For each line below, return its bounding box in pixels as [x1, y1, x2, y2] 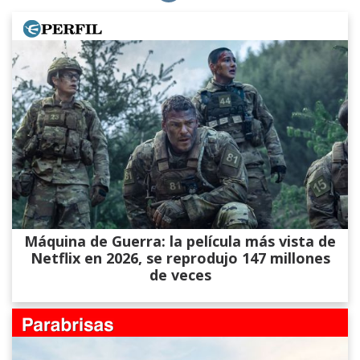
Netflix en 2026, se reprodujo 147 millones [30, 248, 330, 268]
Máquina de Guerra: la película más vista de [24, 231, 336, 251]
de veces [149, 265, 211, 284]
